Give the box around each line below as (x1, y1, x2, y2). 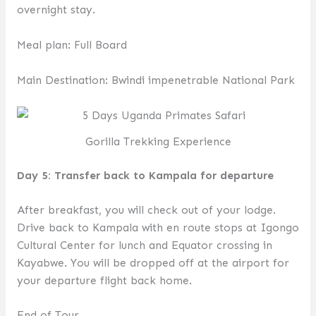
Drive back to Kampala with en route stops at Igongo (16, 220, 299, 234)
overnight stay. (16, 3, 95, 17)
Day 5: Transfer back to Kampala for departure (16, 169, 274, 183)
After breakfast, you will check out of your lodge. (16, 202, 276, 217)
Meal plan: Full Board (16, 38, 127, 52)
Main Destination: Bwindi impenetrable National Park (16, 73, 295, 87)
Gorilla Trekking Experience (85, 135, 231, 149)
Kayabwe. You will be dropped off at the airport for (16, 255, 289, 269)
